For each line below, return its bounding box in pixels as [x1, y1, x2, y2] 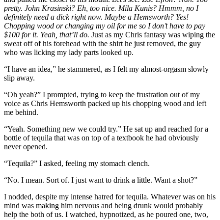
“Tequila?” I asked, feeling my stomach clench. [4, 159, 150, 167]
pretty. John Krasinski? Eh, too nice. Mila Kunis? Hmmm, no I [4, 3, 198, 12]
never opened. [4, 142, 48, 151]
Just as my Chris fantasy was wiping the [89, 30, 215, 39]
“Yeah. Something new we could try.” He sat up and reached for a [4, 124, 208, 133]
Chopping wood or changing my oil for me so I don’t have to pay [4, 21, 205, 30]
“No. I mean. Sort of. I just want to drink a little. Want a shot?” [4, 175, 197, 184]
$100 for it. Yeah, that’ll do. [4, 30, 89, 39]
